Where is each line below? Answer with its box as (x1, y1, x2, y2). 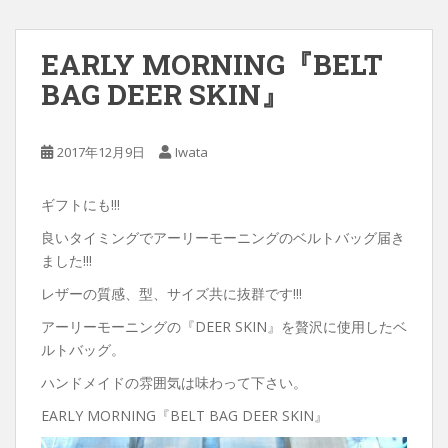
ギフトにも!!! (41, 194, 120, 214)
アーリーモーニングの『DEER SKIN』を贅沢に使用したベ (41, 316, 407, 336)
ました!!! (41, 250, 92, 270)
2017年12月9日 (57, 142, 145, 161)
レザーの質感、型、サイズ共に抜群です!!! (41, 283, 302, 303)
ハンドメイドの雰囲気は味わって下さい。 (41, 372, 307, 392)
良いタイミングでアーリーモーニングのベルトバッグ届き (41, 227, 405, 247)
